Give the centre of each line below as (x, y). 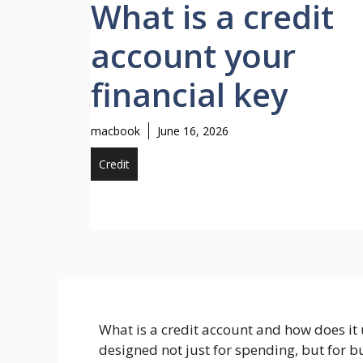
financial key (189, 94)
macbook (115, 131)
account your (193, 56)
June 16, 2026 (193, 131)
